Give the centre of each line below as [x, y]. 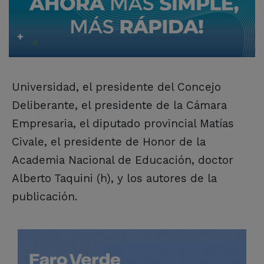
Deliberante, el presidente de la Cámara [119, 105]
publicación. [44, 197]
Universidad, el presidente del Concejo [116, 87]
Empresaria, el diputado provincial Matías [123, 124]
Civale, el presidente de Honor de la [109, 142]
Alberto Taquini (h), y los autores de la [114, 179]
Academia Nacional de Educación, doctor [123, 160]
